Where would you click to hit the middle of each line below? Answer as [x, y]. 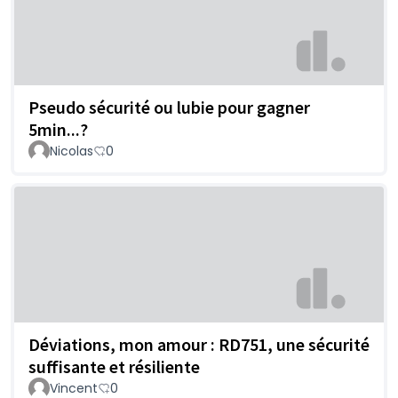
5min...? [58, 129]
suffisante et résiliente [114, 366]
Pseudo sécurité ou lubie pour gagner [169, 107]
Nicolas [72, 151]
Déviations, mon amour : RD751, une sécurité [199, 344]
